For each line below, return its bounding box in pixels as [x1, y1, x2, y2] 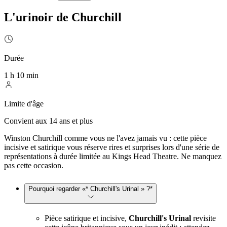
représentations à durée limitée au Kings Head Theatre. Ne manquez [4, 152, 221, 161]
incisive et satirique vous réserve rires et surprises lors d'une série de [4, 142, 219, 152]
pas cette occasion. [4, 161, 63, 170]
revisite [191, 213, 216, 222]
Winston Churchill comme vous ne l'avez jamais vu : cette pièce [4, 133, 207, 142]
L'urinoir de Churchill [4, 10, 122, 24]
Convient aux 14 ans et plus [4, 116, 93, 125]
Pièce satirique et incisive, [45, 213, 129, 222]
